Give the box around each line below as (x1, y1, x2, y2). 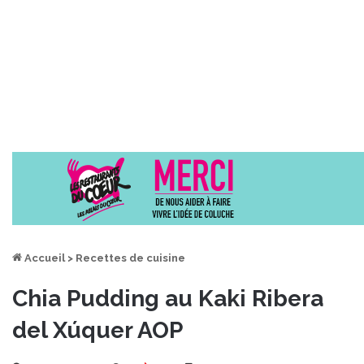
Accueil (22, 251, 65, 264)
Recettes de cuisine (76, 251, 185, 264)
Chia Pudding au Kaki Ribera (12, 284, 323, 312)
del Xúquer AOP (12, 316, 183, 344)
